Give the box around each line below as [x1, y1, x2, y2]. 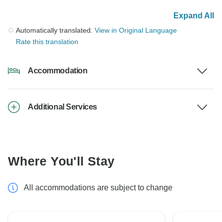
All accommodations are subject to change [24, 183, 172, 192]
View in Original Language [95, 26, 177, 35]
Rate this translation [16, 38, 78, 46]
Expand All [173, 11, 214, 20]
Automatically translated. [16, 26, 95, 35]
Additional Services [28, 103, 97, 111]
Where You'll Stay [8, 154, 115, 168]
